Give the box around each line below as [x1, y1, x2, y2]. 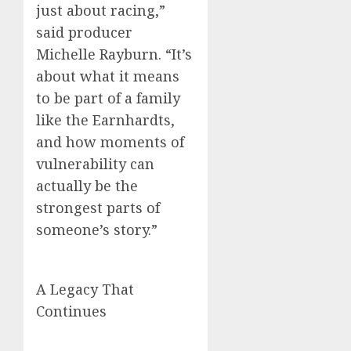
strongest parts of [36, 198, 160, 218]
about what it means [36, 67, 179, 86]
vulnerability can [36, 154, 154, 174]
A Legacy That [36, 280, 134, 299]
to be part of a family [36, 89, 180, 108]
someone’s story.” [36, 220, 157, 240]
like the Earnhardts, [36, 110, 175, 130]
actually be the [36, 176, 138, 196]
